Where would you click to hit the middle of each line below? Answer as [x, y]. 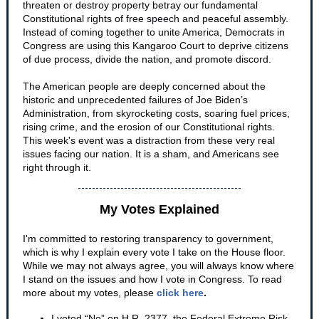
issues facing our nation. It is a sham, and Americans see [151, 154]
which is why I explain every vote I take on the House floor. [154, 252]
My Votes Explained [159, 209]
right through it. [57, 167]
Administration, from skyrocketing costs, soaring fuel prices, [156, 113]
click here [180, 293]
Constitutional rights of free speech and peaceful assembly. [156, 19]
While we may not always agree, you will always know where [158, 266]
